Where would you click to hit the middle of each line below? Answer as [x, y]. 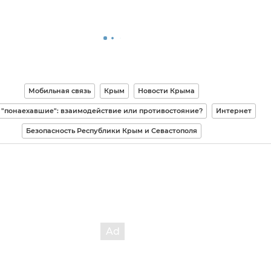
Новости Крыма [166, 91]
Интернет [233, 111]
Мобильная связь [60, 91]
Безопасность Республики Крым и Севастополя [112, 131]
